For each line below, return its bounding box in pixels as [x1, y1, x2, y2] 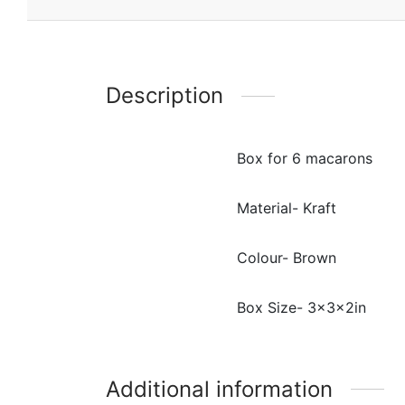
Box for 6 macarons [237, 149, 372, 168]
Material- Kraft [237, 199, 336, 218]
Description [106, 82, 223, 109]
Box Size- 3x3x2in [237, 298, 366, 317]
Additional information [106, 375, 333, 402]
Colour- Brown [237, 249, 336, 268]
